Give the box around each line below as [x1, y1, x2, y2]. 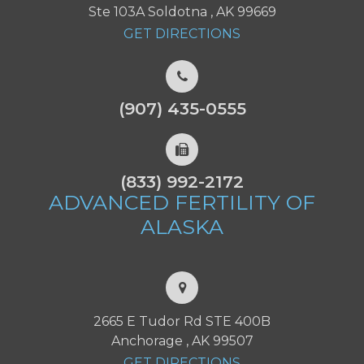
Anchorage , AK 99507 [110, 333, 253, 349]
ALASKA [141, 214, 223, 240]
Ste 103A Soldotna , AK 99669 [88, 4, 276, 20]
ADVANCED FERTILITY [49, 190, 286, 215]
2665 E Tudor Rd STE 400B [93, 314, 271, 330]
